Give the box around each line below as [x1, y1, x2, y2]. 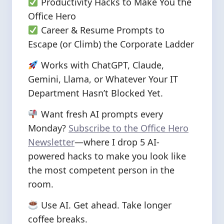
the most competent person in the [28, 164, 174, 176]
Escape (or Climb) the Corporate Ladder [28, 38, 194, 50]
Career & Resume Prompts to [38, 24, 164, 36]
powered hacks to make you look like [28, 150, 186, 162]
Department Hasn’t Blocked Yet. [28, 87, 163, 99]
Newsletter [28, 136, 74, 148]
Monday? [28, 122, 68, 134]
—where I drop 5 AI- [74, 136, 159, 148]
